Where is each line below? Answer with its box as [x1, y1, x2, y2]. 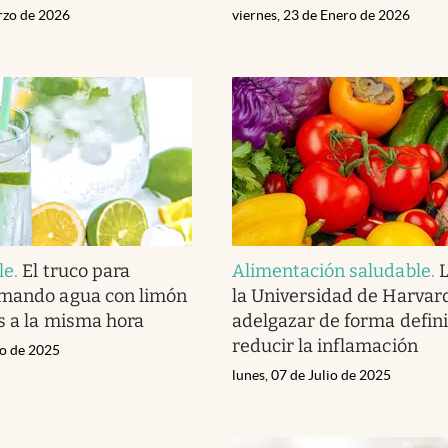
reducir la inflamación [232, 334, 418, 357]
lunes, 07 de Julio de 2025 [232, 366, 391, 383]
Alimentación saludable [232, 259, 431, 282]
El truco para [22, 259, 130, 282]
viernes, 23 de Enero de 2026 [232, 6, 410, 23]
